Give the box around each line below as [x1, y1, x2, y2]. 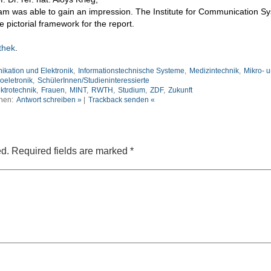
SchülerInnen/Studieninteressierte [38, 76, 149, 85]
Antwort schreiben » [16, 95, 82, 104]
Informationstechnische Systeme [77, 66, 184, 75]
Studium [117, 85, 145, 94]
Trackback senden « [88, 95, 155, 104]
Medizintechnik [189, 66, 239, 75]
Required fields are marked [11, 145, 130, 156]
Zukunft [168, 85, 192, 94]
